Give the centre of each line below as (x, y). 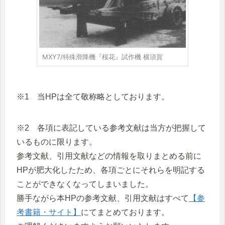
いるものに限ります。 (57, 142)
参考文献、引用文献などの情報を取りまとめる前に (109, 156)
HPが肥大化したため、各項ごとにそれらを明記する (111, 170)
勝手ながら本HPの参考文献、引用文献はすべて (103, 198)
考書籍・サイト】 (49, 212)
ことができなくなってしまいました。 (85, 184)
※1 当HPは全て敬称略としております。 (93, 96)
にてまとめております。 (125, 212)
